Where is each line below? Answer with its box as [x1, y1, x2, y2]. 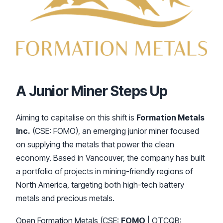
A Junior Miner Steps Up [16, 82, 168, 100]
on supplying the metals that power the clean [16, 139, 174, 149]
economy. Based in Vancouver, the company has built [16, 152, 205, 163]
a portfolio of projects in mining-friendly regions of [16, 166, 193, 176]
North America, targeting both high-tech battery [16, 179, 184, 190]
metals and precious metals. [16, 193, 114, 203]
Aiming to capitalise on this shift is [16, 112, 136, 122]
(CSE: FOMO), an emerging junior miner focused [30, 125, 199, 136]
